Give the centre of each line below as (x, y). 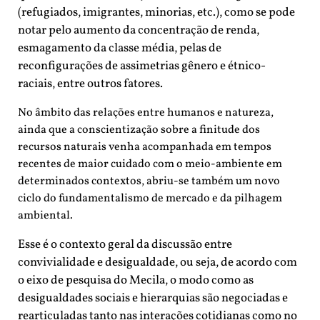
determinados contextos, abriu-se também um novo (149, 182)
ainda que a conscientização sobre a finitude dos (139, 130)
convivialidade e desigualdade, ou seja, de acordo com (157, 263)
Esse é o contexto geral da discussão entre (125, 245)
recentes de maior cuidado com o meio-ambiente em (150, 165)
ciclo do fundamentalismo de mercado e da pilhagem (150, 199)
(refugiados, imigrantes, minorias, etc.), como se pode (156, 13)
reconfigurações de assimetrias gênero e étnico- (142, 66)
